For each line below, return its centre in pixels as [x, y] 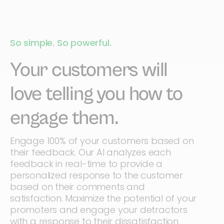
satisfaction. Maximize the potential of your [103, 198]
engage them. [64, 118]
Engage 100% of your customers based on [102, 140]
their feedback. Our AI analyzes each [90, 152]
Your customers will [89, 70]
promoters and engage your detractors [99, 209]
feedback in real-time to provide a [86, 163]
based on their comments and [77, 186]
